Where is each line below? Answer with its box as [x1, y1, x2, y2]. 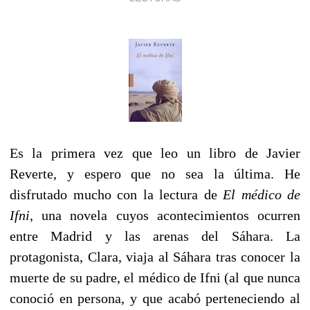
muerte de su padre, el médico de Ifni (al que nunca [10, 269, 300, 285]
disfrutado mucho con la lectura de [10, 186, 223, 202]
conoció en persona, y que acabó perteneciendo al [10, 290, 300, 306]
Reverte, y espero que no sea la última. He [10, 165, 300, 181]
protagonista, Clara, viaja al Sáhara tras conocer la [10, 248, 300, 264]
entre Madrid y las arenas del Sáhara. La [10, 228, 300, 244]
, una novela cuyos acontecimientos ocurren [30, 207, 300, 223]
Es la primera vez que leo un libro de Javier [10, 145, 300, 161]
